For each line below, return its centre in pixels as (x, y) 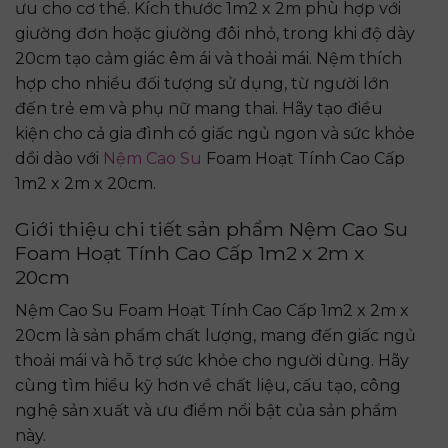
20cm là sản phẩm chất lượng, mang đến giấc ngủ (215, 336)
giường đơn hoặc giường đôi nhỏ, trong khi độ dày (215, 33)
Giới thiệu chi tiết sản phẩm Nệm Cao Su (211, 228)
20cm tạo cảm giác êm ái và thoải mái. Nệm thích (208, 58)
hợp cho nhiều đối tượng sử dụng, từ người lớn (202, 83)
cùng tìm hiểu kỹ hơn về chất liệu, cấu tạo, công (208, 386)
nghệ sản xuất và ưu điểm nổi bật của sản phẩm (206, 411)
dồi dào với (59, 158)
